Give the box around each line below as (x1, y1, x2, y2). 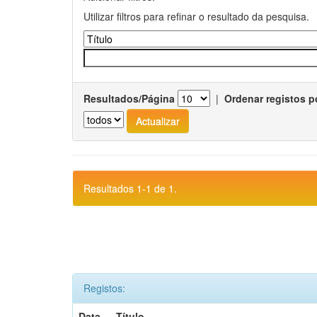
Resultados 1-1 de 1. (83, 181, 177, 195)
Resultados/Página (83, 91, 175, 105)
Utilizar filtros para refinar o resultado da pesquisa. (83, 9, 309, 23)
